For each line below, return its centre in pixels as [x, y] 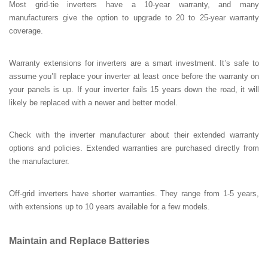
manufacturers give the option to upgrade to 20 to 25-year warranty [134, 18]
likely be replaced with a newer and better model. [93, 103]
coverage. [26, 31]
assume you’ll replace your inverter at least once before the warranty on [134, 77]
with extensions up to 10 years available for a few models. [109, 207]
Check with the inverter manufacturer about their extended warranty [134, 135]
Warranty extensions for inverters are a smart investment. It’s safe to [134, 63]
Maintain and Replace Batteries [79, 241]
